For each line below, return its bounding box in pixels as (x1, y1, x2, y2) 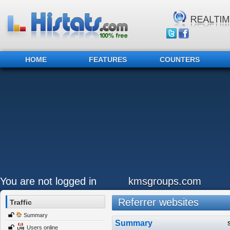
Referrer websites (111, 197, 199, 208)
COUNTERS (160, 55, 200, 64)
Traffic (10, 198, 32, 206)
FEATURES (89, 55, 127, 64)
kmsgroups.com (128, 176, 201, 187)
